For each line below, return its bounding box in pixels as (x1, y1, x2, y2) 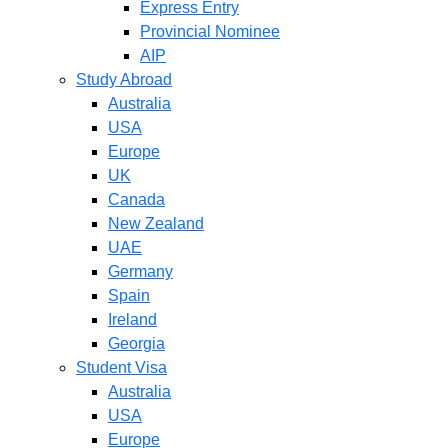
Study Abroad (76, 71, 172, 88)
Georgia (108, 335, 165, 352)
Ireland (108, 311, 157, 328)
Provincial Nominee (140, 23, 280, 40)
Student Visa (76, 359, 167, 376)
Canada (108, 191, 165, 208)
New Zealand (108, 215, 204, 232)
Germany (108, 263, 173, 280)
